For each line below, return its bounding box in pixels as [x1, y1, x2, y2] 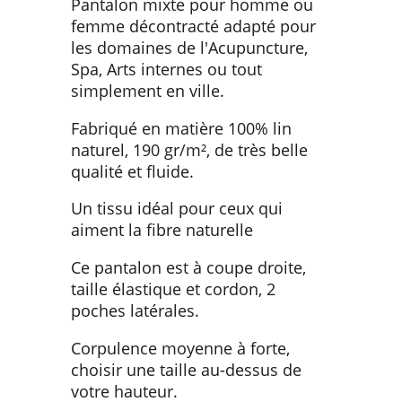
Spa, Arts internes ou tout [71, 58, 262, 81]
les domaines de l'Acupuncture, [71, 37, 308, 59]
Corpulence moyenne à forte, [71, 336, 290, 359]
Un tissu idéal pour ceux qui [71, 197, 283, 220]
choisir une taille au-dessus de [71, 358, 301, 380]
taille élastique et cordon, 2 [71, 277, 275, 300]
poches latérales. [71, 299, 199, 321]
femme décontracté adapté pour [71, 15, 316, 38]
